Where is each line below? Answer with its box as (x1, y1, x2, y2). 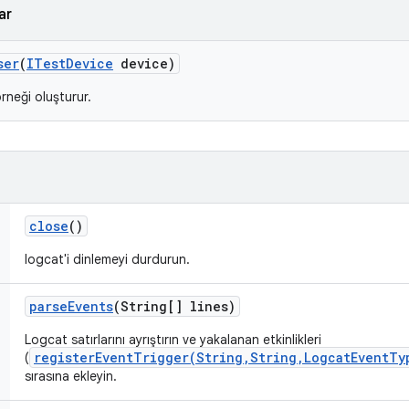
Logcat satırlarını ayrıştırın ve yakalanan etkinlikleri (25, 331, 321, 348)
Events (68, 298, 113, 315)
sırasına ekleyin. (25, 368, 117, 384)
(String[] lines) (113, 298, 236, 315)
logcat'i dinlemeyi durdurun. (25, 251, 190, 267)
